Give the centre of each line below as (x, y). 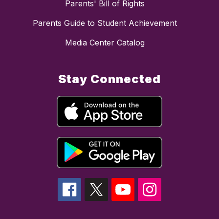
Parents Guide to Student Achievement (105, 23)
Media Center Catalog (105, 42)
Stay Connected (109, 79)
